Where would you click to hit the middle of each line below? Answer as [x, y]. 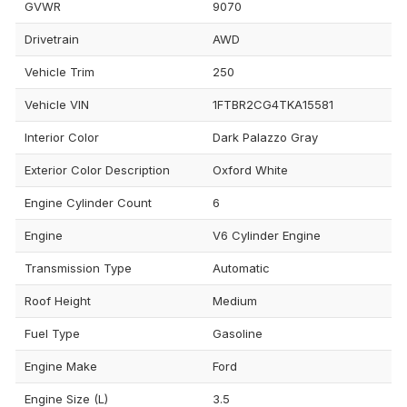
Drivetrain [52, 40]
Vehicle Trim [60, 72]
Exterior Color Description [97, 170]
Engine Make [61, 367]
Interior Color [62, 138]
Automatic [241, 268]
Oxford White [250, 170]
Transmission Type [78, 268]
